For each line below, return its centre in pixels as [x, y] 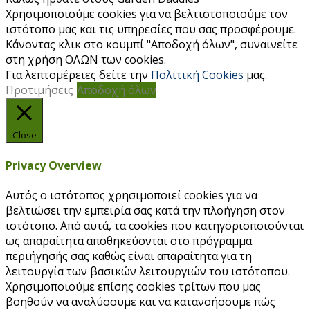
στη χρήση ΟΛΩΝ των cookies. [86, 59]
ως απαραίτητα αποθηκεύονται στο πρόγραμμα [129, 241]
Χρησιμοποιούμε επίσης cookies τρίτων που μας [133, 287]
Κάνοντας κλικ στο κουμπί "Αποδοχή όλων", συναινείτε [152, 44]
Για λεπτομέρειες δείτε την [78, 74]
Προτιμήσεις [39, 90]
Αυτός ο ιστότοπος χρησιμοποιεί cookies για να [131, 195]
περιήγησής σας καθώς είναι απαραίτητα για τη [129, 256]
